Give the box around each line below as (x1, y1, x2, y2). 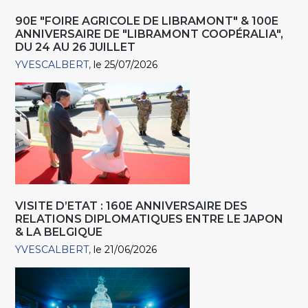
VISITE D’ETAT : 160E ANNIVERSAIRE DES (15, 199, 248, 213)
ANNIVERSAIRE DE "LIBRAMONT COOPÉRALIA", (15, 27, 284, 41)
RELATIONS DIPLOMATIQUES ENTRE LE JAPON (15, 212, 284, 226)
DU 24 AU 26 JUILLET (15, 41, 136, 54)
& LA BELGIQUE (15, 225, 103, 239)
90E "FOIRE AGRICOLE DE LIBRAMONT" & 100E (15, 14, 279, 28)
